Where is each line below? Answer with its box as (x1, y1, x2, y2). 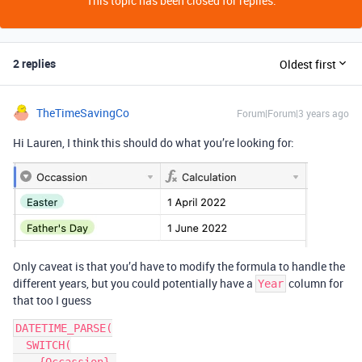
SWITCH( (13, 339, 26, 351)
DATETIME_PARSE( (15, 322, 112, 335)
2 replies (13, 56, 56, 71)
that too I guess (13, 293, 91, 308)
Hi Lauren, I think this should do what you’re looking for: (13, 135, 294, 150)
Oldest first (280, 56, 336, 72)
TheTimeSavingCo (36, 105, 129, 120)
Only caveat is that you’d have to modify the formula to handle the (13, 259, 345, 274)
